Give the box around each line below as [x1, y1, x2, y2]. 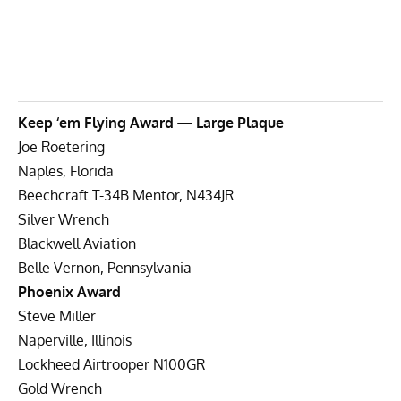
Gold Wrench [18, 379, 102, 397]
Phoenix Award [18, 282, 121, 301]
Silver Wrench [18, 209, 109, 228]
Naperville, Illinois [18, 330, 132, 349]
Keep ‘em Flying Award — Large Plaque [18, 113, 284, 132]
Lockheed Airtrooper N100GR [18, 354, 205, 373]
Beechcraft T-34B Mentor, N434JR [18, 185, 234, 204]
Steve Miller [18, 306, 96, 325]
